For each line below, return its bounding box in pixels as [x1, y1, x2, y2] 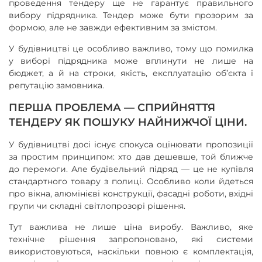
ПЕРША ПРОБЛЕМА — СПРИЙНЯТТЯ [9, 101, 215, 114]
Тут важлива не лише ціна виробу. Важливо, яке [9, 221, 253, 232]
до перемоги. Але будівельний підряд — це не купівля [9, 163, 253, 174]
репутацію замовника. [9, 80, 104, 91]
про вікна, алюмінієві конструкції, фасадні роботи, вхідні [9, 188, 253, 199]
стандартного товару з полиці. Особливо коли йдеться [9, 175, 253, 187]
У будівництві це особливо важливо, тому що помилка [9, 43, 253, 54]
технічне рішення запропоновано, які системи [9, 233, 253, 244]
